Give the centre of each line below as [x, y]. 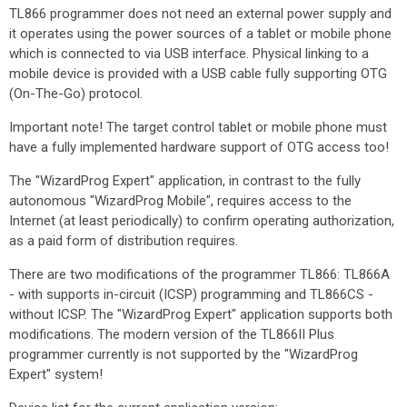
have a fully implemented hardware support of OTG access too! [199, 147]
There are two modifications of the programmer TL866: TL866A [199, 274]
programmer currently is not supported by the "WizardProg [184, 354]
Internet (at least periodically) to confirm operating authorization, [202, 221]
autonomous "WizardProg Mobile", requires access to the [180, 201]
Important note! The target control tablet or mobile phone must [198, 127]
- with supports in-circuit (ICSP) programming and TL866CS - [191, 294]
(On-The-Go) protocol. [76, 94]
